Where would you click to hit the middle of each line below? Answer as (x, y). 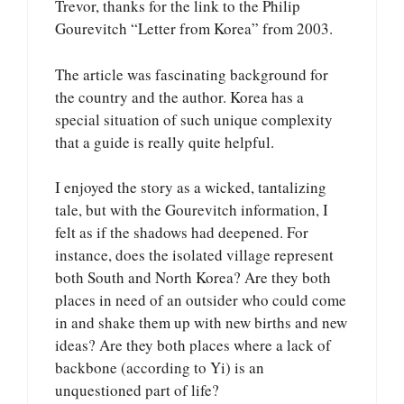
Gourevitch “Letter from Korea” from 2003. (194, 29)
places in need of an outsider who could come (201, 300)
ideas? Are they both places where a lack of (193, 345)
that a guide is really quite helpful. (165, 142)
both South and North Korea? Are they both (193, 278)
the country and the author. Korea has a (179, 96)
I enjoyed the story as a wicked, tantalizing (191, 188)
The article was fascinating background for (192, 74)
